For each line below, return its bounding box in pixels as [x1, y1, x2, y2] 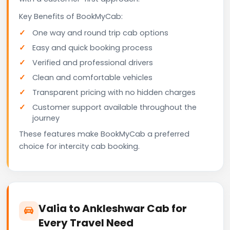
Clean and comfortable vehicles [32, 72, 152, 83]
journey [32, 112, 60, 123]
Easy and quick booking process [32, 42, 152, 53]
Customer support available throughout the [32, 102, 197, 112]
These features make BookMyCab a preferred [19, 128, 189, 139]
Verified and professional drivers [32, 57, 153, 68]
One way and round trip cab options [32, 27, 168, 38]
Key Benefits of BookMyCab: [19, 11, 123, 22]
